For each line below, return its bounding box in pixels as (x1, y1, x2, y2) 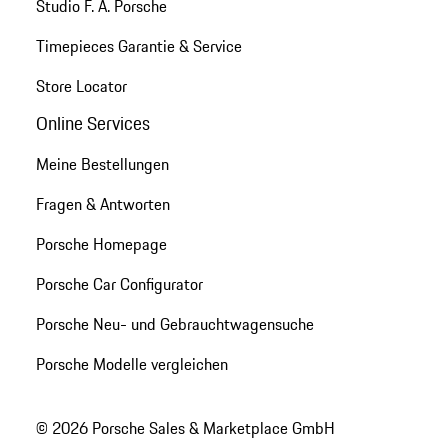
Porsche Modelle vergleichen (35, 351, 228, 376)
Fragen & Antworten (35, 191, 170, 216)
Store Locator (35, 73, 127, 98)
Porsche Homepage (35, 231, 167, 256)
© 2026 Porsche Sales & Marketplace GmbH (35, 416, 335, 441)
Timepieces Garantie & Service (35, 33, 242, 58)
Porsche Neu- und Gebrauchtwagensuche (35, 311, 314, 336)
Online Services (35, 108, 150, 137)
